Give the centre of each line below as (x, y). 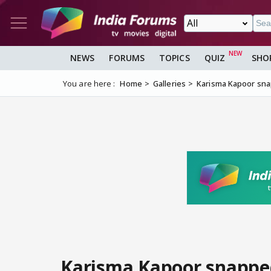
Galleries (169, 84)
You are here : (89, 84)
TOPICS (175, 58)
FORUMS (127, 58)
